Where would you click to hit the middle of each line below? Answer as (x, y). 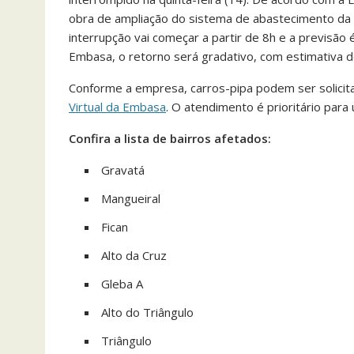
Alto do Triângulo (147, 312)
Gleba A (122, 284)
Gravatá (123, 170)
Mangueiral (131, 198)
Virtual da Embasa (117, 107)
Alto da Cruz (134, 255)
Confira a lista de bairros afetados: (170, 138)
